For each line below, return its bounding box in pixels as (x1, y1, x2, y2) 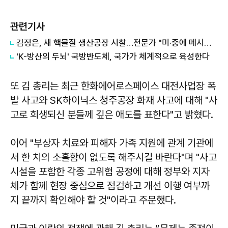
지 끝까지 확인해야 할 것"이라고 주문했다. (10, 194, 176, 207)
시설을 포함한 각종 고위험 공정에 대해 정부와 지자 (10, 165, 210, 178)
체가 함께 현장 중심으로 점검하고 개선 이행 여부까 (10, 180, 210, 192)
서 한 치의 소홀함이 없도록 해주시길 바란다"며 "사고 (10, 151, 217, 164)
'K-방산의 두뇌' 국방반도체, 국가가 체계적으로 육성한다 (16, 51, 210, 62)
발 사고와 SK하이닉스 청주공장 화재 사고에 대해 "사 (10, 94, 217, 107)
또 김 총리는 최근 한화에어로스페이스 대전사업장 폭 (10, 80, 216, 93)
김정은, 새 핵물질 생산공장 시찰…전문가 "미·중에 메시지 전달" (204, 38, 211, 48)
